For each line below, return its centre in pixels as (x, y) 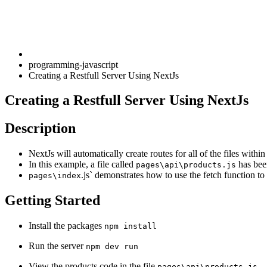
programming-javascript (73, 64)
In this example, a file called (82, 164)
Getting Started (52, 201)
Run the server (57, 246)
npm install (131, 226)
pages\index (55, 176)
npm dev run (112, 247)
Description (40, 128)
